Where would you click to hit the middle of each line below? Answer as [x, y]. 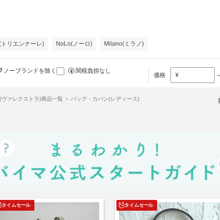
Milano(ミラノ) [124, 44]
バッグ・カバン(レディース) [105, 99]
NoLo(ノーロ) [74, 44]
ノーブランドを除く [30, 71]
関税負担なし [93, 71]
